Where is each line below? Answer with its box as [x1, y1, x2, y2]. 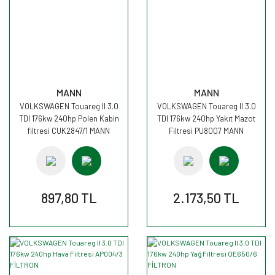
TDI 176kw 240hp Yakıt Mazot [157, 114, 255, 123]
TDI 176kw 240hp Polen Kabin [18, 114, 119, 123]
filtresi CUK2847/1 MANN [28, 126, 110, 136]
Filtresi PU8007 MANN [169, 126, 244, 136]
